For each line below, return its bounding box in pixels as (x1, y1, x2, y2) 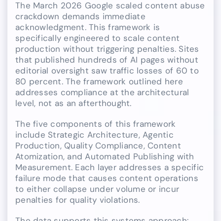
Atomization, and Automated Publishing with (15, 150, 194, 162)
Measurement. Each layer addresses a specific (15, 161, 204, 173)
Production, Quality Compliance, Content (15, 140, 181, 151)
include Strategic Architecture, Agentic (15, 129, 174, 140)
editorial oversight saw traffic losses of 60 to (15, 65, 199, 76)
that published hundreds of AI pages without (15, 54, 198, 65)
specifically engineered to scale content (15, 32, 180, 43)
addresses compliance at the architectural (15, 86, 189, 98)
